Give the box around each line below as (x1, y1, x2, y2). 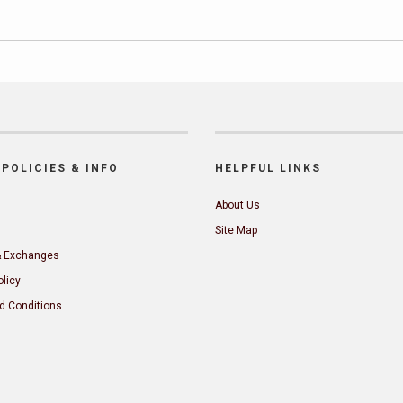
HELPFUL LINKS (215, 162, 321, 175)
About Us (215, 199, 260, 211)
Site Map (215, 224, 257, 237)
